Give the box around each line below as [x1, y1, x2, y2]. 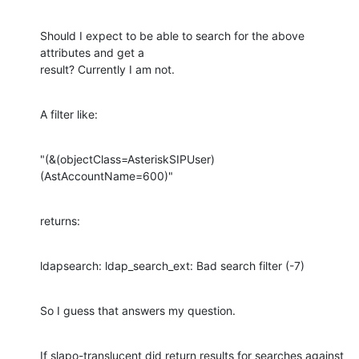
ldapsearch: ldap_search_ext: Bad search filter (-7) [40, 258, 305, 272]
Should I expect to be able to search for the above [40, 28, 305, 42]
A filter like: [40, 107, 98, 121]
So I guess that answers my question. [40, 303, 236, 317]
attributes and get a [40, 45, 144, 59]
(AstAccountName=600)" [40, 168, 173, 183]
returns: [40, 213, 80, 228]
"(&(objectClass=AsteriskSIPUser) [40, 151, 215, 166]
